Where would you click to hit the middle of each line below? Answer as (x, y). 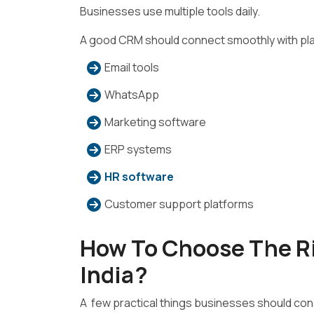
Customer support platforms (179, 204)
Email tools (132, 67)
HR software (139, 176)
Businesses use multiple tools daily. (170, 11)
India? (116, 274)
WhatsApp (132, 94)
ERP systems (138, 149)
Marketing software (155, 122)
